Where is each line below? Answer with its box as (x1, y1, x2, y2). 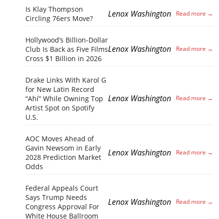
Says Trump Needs (25, 192, 87, 202)
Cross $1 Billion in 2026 (25, 53, 102, 63)
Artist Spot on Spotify (25, 103, 94, 112)
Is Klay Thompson (25, 4, 83, 14)
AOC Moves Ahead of (25, 133, 94, 143)
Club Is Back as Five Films (25, 44, 108, 54)
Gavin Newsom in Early (25, 143, 101, 153)
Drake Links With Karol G (25, 75, 106, 85)
